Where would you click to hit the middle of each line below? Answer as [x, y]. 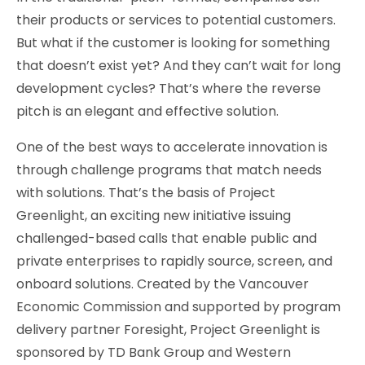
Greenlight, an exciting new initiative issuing [154, 216]
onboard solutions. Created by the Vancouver [163, 284]
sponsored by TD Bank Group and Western [154, 353]
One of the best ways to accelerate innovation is [172, 147]
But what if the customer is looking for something [173, 43]
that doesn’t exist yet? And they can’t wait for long [178, 66]
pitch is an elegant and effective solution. [147, 112]
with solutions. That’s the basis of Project [146, 193]
